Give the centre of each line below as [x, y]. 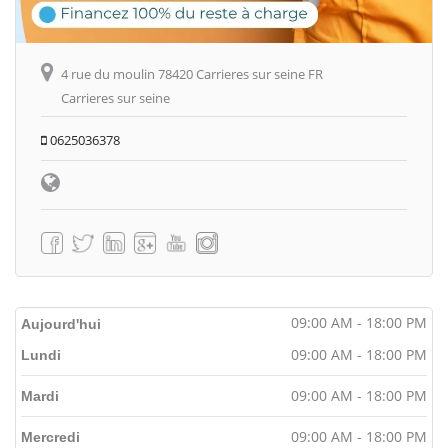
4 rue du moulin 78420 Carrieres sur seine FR [192, 73]
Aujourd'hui [61, 323]
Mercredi [50, 436]
